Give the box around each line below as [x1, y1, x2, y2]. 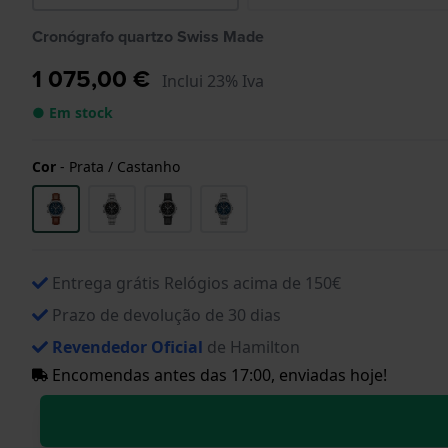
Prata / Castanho [69, 156, 180, 176]
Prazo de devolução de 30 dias [52, 303, 281, 326]
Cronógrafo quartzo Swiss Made [32, 24, 264, 48]
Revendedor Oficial [52, 335, 203, 358]
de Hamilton [203, 335, 300, 358]
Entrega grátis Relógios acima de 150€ [52, 271, 341, 294]
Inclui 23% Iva [162, 69, 264, 92]
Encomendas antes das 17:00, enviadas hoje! [48, 363, 387, 386]
